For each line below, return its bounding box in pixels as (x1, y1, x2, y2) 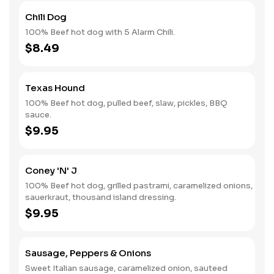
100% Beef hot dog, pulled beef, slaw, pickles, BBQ (25, 98, 228, 108)
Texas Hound (25, 82, 85, 94)
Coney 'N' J (25, 165, 77, 176)
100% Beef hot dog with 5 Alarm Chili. (25, 27, 175, 37)
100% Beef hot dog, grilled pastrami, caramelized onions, (25, 180, 253, 191)
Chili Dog (25, 11, 67, 23)
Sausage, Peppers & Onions (25, 247, 151, 259)
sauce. (25, 109, 51, 120)
